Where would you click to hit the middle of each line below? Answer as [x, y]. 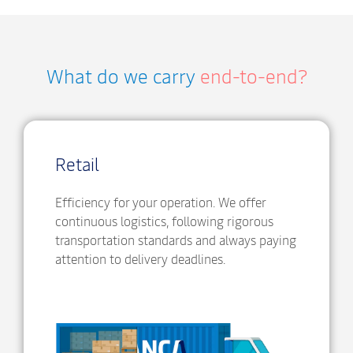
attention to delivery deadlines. [140, 259]
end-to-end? [253, 76]
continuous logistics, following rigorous [164, 221]
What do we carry [123, 76]
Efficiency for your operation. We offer [160, 202]
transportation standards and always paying [176, 240]
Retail [77, 164]
